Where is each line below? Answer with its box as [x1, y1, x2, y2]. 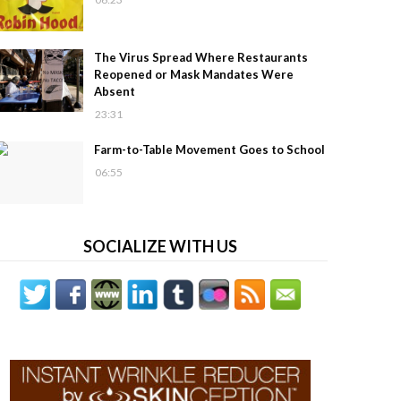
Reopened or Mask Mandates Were [93, 67, 294, 81]
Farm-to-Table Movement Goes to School [93, 142, 325, 157]
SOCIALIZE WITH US [83, 236, 238, 256]
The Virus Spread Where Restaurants [93, 50, 308, 64]
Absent [93, 84, 135, 98]
